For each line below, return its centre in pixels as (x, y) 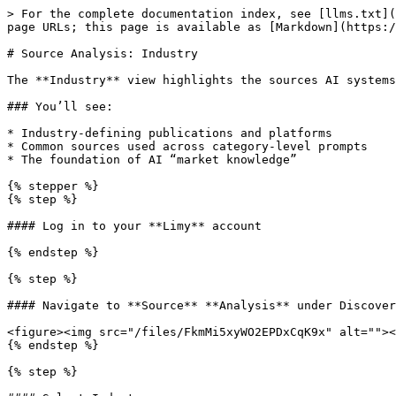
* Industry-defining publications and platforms (170, 133)
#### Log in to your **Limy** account (134, 226)
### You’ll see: (60, 107)
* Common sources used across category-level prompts (187, 146)
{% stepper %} (53, 186)
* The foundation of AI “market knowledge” (152, 160)
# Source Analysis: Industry (103, 53)
